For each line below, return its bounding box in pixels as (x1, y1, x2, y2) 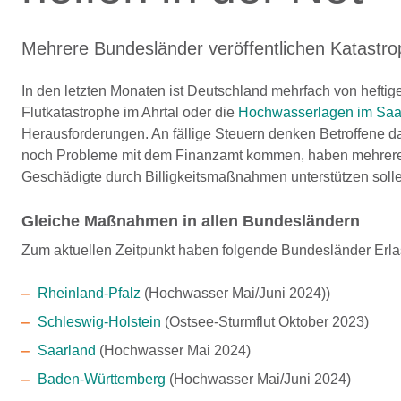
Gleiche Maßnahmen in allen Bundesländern (21, 212, 360, 230)
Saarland (37, 343, 96, 358)
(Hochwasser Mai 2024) (95, 343, 251, 358)
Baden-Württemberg (37, 371, 166, 387)
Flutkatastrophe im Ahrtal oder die (21, 105, 238, 120)
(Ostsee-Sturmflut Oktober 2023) (160, 314, 369, 329)
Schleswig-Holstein (37, 314, 161, 329)
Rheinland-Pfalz (37, 286, 141, 301)
